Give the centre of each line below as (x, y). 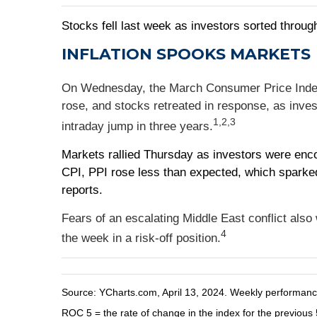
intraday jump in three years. (137, 126)
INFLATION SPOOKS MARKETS (186, 54)
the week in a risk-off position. (141, 238)
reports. (82, 190)
